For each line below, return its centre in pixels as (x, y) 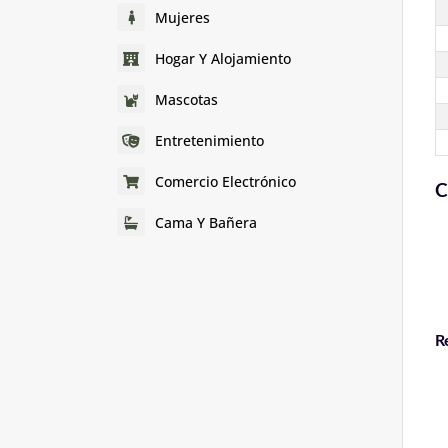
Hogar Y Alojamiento (223, 58)
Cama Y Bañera (206, 222)
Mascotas (186, 99)
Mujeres (182, 17)
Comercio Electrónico (225, 181)
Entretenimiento (209, 140)
